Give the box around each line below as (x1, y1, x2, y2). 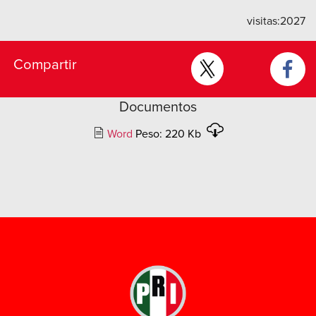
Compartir (13, 56, 77, 73)
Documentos (119, 99, 197, 116)
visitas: (247, 14, 280, 28)
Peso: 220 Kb (135, 127, 204, 141)
